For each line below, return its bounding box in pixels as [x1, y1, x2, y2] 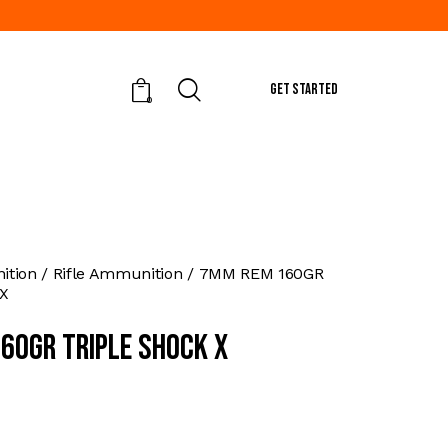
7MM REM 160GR [198, 263, 324, 283]
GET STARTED [269, 79, 338, 99]
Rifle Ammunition [52, 263, 183, 283]
